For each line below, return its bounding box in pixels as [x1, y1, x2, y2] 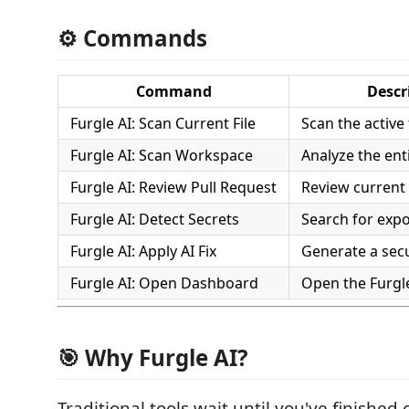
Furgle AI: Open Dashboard [70, 273, 258, 293]
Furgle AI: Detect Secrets [70, 209, 239, 229]
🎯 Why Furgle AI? [58, 342, 247, 372]
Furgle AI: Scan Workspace [70, 145, 253, 165]
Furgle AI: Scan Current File [70, 113, 256, 133]
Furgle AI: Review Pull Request [70, 177, 277, 197]
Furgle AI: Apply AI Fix [70, 241, 216, 261]
